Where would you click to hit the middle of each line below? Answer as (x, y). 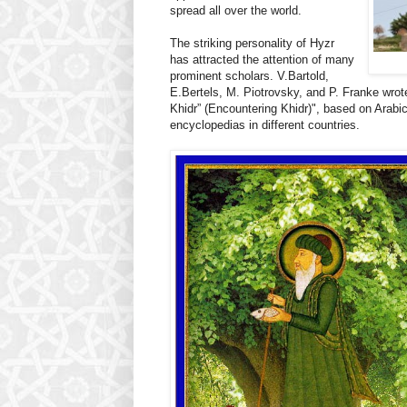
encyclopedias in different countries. (265, 125)
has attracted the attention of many (262, 60)
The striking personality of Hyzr (252, 44)
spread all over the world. (236, 11)
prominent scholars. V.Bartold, (249, 76)
